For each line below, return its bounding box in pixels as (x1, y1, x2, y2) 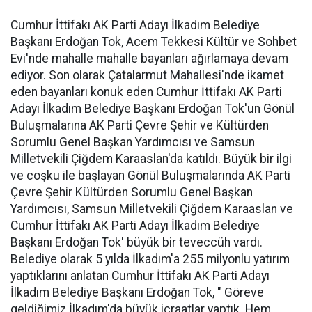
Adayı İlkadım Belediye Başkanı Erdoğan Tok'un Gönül (10, 102, 295, 116)
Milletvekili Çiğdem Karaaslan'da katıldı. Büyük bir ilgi (10, 152, 292, 166)
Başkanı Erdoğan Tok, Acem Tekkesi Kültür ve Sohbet (10, 35, 297, 49)
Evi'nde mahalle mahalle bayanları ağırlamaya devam (10, 52, 288, 65)
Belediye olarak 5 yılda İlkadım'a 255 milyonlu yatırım (10, 252, 290, 266)
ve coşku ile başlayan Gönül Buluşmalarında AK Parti (10, 169, 290, 182)
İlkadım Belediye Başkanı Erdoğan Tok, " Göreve (10, 286, 264, 299)
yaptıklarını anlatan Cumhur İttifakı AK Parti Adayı (10, 269, 270, 283)
